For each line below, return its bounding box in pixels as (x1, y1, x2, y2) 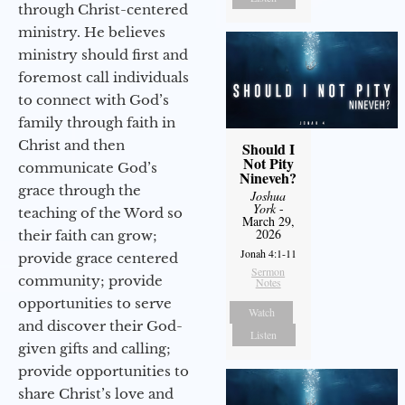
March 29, (241, 212, 295, 230)
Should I (241, 137, 295, 159)
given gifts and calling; (18, 339, 171, 357)
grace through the (18, 181, 141, 199)
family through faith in (18, 113, 175, 131)
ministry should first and (18, 45, 188, 63)
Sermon (251, 263, 286, 278)
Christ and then (18, 136, 125, 154)
